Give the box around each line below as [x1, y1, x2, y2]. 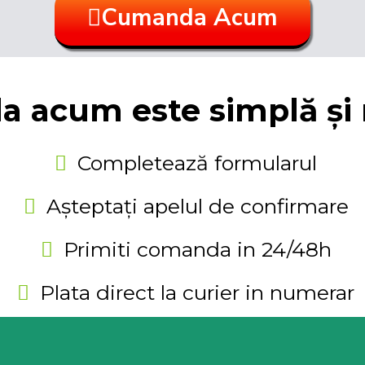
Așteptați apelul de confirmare [46, 194, 349, 218]
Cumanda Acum [101, 2, 278, 33]
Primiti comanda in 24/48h [63, 237, 332, 262]
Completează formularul [77, 151, 318, 175]
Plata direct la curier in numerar [40, 280, 355, 305]
